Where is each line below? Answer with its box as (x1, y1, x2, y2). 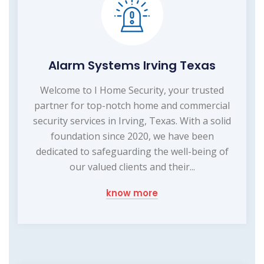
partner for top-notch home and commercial (34, 98, 230, 112)
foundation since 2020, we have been (50, 129, 214, 143)
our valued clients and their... (69, 160, 195, 173)
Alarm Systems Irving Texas (48, 57, 216, 74)
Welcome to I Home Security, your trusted (40, 83, 224, 97)
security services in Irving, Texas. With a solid (33, 114, 231, 127)
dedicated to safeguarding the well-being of (35, 144, 229, 158)
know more (106, 186, 158, 199)
